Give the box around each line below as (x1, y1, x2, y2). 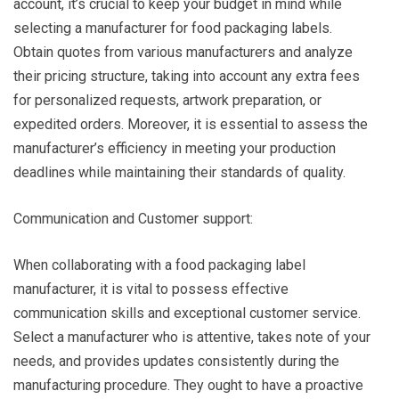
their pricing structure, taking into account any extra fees (13, 68, 360, 85)
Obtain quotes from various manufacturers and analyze (13, 44, 353, 61)
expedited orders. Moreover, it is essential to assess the (13, 116, 368, 134)
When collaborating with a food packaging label (13, 256, 305, 274)
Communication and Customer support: (13, 210, 253, 228)
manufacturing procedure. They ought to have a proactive (13, 377, 363, 395)
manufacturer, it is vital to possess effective (13, 281, 289, 298)
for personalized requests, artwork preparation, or (13, 92, 322, 110)
